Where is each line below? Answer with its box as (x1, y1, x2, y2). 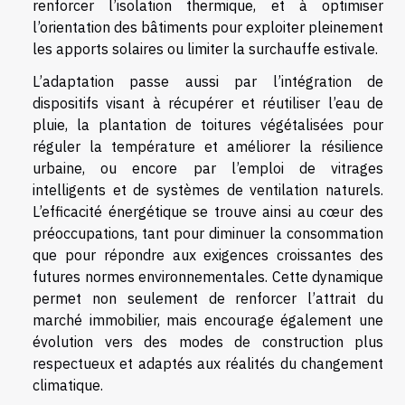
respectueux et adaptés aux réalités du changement (33, 354, 383, 373)
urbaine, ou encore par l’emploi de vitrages (33, 159, 383, 178)
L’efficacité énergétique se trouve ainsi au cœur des (33, 202, 383, 221)
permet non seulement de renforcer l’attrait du (33, 289, 383, 308)
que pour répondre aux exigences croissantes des (33, 246, 383, 265)
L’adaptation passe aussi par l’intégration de (33, 72, 383, 91)
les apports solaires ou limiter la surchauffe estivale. (33, 40, 378, 59)
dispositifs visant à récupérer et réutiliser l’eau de (33, 94, 383, 113)
